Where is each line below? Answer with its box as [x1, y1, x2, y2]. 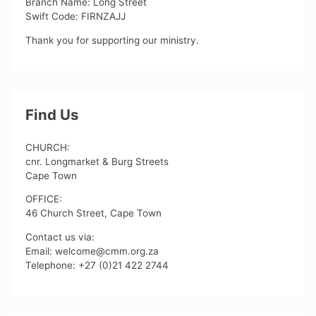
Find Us [25, 106, 79, 124]
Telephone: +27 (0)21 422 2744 [25, 260, 169, 271]
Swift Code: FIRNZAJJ [25, 11, 126, 23]
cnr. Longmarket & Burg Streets [25, 155, 169, 167]
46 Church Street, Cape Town [25, 207, 162, 219]
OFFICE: [25, 193, 63, 205]
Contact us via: [25, 231, 95, 243]
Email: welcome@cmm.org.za [25, 245, 159, 257]
